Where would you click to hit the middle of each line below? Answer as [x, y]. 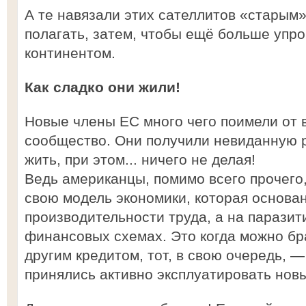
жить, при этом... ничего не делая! [140, 159]
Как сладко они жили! [102, 87]
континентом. [70, 53]
